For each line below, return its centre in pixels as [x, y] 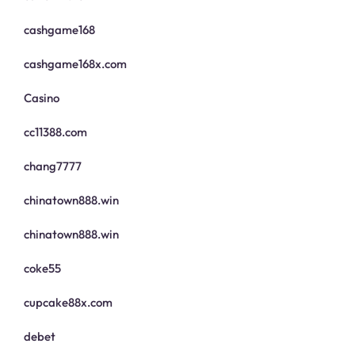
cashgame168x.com [75, 64]
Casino [42, 98]
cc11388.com [55, 132]
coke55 [42, 269]
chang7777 [53, 166]
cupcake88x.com [68, 303]
